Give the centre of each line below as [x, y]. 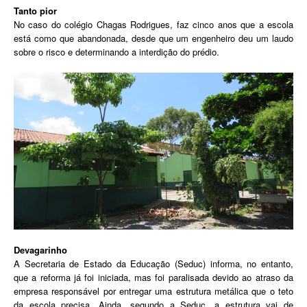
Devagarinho [40, 250]
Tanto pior [35, 10]
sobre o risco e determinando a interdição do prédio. [116, 51]
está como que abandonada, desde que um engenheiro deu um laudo [153, 38]
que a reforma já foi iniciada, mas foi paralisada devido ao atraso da [153, 278]
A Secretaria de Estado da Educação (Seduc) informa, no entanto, [153, 264]
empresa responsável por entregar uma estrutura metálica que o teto [153, 291]
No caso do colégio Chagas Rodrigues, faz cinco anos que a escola [153, 24]
